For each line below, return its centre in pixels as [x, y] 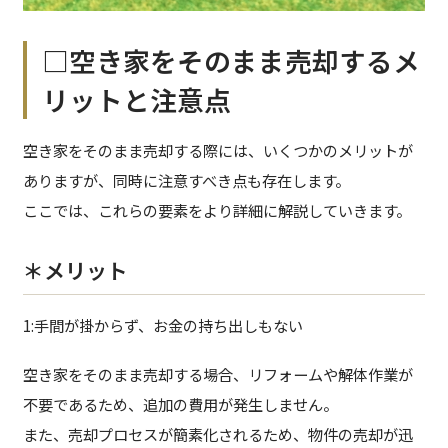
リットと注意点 [137, 100]
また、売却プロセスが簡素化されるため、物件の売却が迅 [217, 434]
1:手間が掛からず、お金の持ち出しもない [162, 324]
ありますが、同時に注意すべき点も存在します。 [186, 179]
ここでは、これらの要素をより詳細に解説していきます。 [216, 209]
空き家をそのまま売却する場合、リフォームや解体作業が [217, 374]
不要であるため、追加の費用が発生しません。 [180, 404]
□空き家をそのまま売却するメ [231, 61]
